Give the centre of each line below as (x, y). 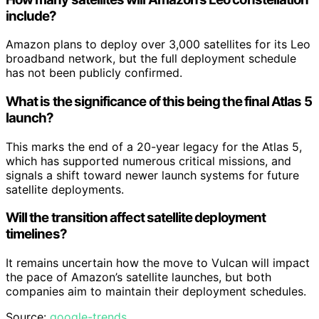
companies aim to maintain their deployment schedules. (156, 292)
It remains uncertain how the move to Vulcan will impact (158, 263)
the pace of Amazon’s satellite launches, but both (138, 277)
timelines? (36, 234)
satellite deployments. (65, 189)
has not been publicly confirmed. (94, 73)
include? (31, 16)
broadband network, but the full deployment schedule (151, 59)
